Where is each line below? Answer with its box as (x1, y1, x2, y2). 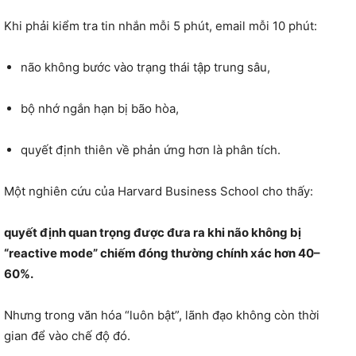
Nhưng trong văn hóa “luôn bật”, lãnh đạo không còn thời (4, 307, 319, 323)
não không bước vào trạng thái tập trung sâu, (21, 59, 270, 75)
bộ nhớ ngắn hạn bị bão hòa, (21, 100, 179, 116)
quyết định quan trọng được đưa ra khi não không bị (4, 224, 301, 240)
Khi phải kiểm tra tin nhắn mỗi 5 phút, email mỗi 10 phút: (4, 17, 317, 33)
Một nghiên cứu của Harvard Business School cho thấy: (4, 183, 313, 199)
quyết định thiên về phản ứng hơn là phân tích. (21, 141, 281, 157)
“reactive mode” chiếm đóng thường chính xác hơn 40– (4, 245, 320, 261)
